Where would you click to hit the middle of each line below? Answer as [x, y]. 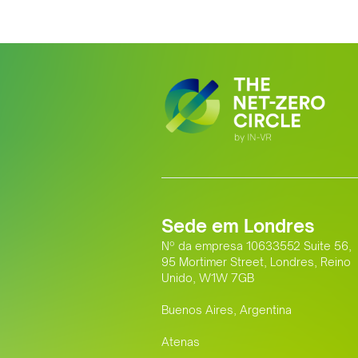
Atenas [181, 342]
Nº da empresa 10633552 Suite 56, [257, 246]
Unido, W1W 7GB [208, 278]
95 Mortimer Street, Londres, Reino [256, 262]
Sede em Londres [238, 226]
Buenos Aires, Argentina [227, 310]
